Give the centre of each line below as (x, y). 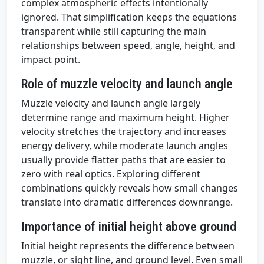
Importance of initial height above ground (129, 227)
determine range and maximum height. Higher (126, 118)
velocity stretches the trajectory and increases (124, 132)
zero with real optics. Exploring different (111, 174)
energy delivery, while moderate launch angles (125, 146)
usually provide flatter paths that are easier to (123, 160)
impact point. (51, 60)
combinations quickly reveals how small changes (130, 188)
